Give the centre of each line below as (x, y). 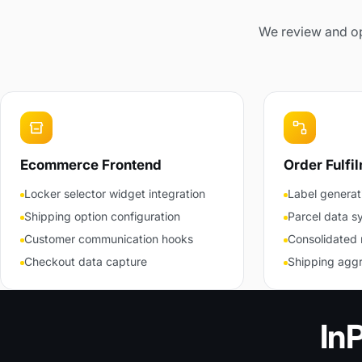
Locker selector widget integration (114, 194)
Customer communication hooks (108, 239)
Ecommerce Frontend (91, 165)
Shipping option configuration (102, 216)
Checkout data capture (85, 261)
